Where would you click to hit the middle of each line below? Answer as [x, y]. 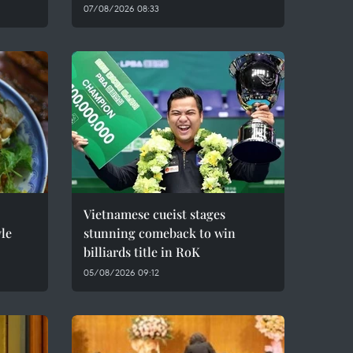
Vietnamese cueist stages [154, 214]
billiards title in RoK [142, 252]
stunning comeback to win [160, 233]
